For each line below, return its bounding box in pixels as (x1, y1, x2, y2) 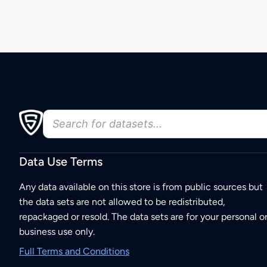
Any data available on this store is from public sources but (19, 181, 263, 193)
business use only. (19, 226, 95, 238)
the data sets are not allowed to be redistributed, (19, 196, 225, 208)
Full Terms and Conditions (19, 246, 129, 257)
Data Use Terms (19, 154, 103, 169)
